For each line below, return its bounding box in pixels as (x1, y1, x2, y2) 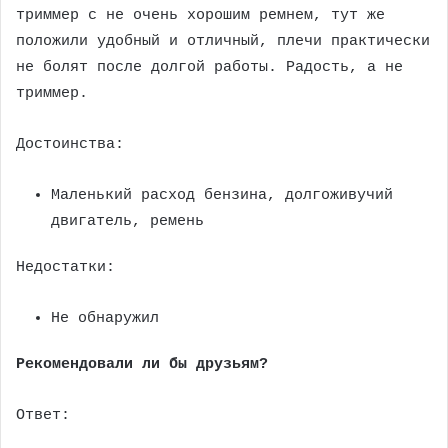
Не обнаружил (51, 309, 159, 327)
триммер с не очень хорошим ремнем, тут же (16, 6, 385, 24)
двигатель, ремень (51, 212, 204, 230)
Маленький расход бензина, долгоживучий (51, 186, 393, 204)
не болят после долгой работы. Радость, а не (16, 58, 403, 76)
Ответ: (16, 406, 70, 424)
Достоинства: (16, 135, 124, 153)
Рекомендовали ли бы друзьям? (16, 355, 268, 373)
